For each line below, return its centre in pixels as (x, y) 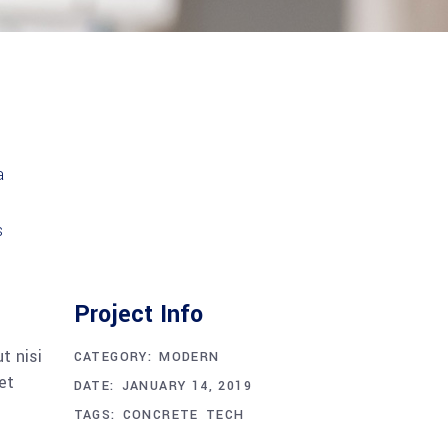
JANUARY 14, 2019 (186, 386)
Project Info (138, 314)
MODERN (189, 357)
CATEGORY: (113, 357)
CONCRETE (160, 415)
